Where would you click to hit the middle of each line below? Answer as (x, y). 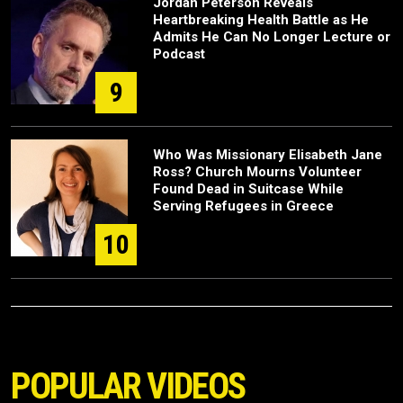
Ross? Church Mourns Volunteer (257, 172)
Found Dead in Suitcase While (248, 189)
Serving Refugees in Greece (243, 206)
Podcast (179, 54)
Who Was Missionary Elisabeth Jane (268, 155)
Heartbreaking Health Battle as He (261, 20)
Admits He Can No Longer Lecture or (272, 37)
